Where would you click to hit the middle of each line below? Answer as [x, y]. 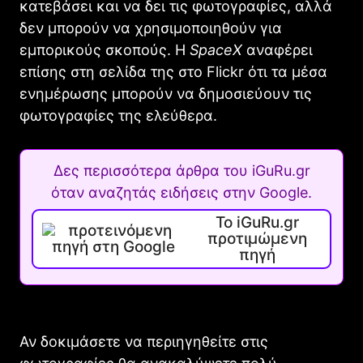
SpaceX [216, 50]
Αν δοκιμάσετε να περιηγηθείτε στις [144, 342]
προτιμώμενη [258, 239]
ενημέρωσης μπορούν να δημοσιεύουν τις [166, 94]
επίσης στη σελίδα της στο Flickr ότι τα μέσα [173, 72]
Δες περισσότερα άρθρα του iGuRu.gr [181, 171]
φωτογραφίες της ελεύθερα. [118, 116]
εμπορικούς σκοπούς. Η [105, 50]
